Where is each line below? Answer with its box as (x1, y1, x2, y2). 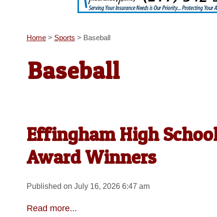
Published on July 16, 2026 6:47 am (26, 182, 150, 190)
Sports (54, 33, 75, 42)
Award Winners (26, 145, 156, 169)
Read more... (26, 203, 77, 213)
